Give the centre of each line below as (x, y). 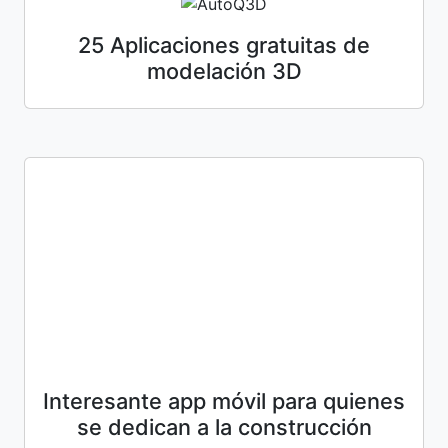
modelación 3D (224, 70)
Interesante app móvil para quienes (224, 400)
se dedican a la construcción (224, 426)
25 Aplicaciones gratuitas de (224, 44)
